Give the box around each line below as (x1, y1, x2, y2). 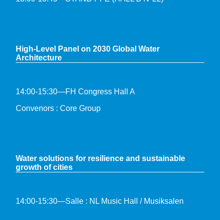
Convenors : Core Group (16, 104, 101, 112)
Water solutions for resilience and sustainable (16, 154, 185, 163)
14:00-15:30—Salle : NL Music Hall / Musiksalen (16, 196, 184, 205)
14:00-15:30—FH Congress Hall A (16, 87, 135, 96)
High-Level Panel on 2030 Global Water (16, 44, 160, 53)
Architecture (16, 53, 62, 62)
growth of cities (16, 163, 73, 171)
